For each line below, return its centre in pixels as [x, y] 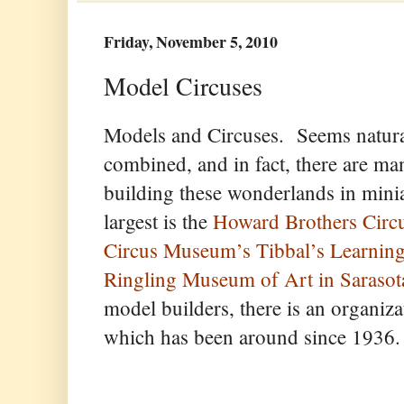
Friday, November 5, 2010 [191, 41]
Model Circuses [183, 86]
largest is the [156, 220]
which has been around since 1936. [252, 336]
